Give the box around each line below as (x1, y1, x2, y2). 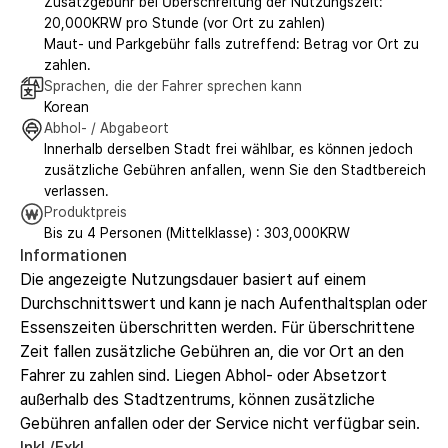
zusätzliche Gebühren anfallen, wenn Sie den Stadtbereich (44, 161, 426, 178)
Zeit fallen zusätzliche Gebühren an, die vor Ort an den (20, 341, 404, 361)
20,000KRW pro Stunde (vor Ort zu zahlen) (44, 14, 325, 31)
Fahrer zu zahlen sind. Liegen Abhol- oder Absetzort (20, 365, 387, 385)
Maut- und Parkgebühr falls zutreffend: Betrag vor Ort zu (44, 35, 419, 52)
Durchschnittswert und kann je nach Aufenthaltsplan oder (20, 293, 427, 313)
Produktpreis (44, 203, 127, 220)
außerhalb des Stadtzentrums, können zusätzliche (20, 389, 375, 409)
